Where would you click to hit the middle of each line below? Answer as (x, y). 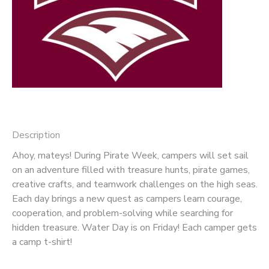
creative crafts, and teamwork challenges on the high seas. (135, 184)
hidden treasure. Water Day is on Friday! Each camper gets (134, 227)
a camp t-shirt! (42, 242)
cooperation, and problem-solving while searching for (122, 213)
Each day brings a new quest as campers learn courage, (127, 198)
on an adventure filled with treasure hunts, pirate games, (131, 170)
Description (36, 135)
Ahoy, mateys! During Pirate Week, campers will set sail (130, 155)
